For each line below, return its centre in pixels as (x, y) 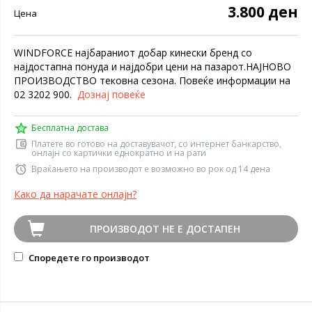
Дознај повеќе (111, 94)
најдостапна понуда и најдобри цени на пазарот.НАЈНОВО (153, 67)
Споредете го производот (88, 258)
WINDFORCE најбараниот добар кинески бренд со (133, 53)
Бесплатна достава (70, 128)
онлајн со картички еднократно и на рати (119, 153)
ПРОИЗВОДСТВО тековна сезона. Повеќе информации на (152, 80)
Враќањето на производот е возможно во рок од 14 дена (151, 169)
